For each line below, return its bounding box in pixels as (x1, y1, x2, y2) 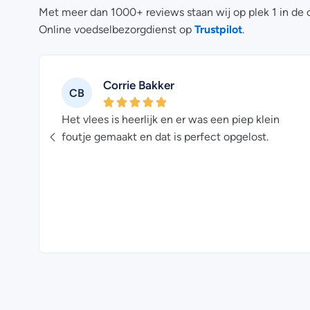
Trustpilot (194, 23, 242, 37)
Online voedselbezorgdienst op (39, 24, 194, 35)
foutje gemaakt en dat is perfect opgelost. (62, 131, 268, 143)
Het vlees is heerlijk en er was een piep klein (62, 113, 280, 125)
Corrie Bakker (103, 78, 174, 93)
